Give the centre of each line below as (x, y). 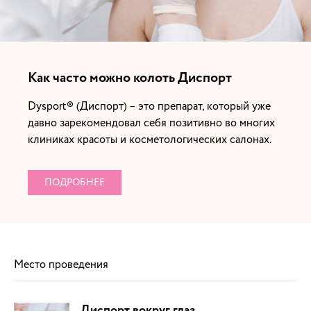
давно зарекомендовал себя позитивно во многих (151, 123)
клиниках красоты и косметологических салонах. (150, 139)
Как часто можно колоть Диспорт (133, 77)
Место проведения (61, 264)
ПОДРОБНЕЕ (75, 182)
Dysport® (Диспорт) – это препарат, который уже (149, 106)
